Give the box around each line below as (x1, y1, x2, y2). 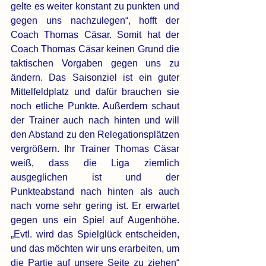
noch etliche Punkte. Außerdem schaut (11, 101, 179, 112)
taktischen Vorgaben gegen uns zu (11, 58, 179, 69)
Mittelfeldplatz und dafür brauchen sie (11, 87, 179, 97)
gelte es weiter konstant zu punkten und (11, 1, 179, 12)
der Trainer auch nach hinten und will (11, 115, 179, 126)
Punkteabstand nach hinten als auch (11, 186, 179, 197)
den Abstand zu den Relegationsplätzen (11, 129, 179, 140)
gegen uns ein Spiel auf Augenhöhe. (11, 215, 179, 226)
